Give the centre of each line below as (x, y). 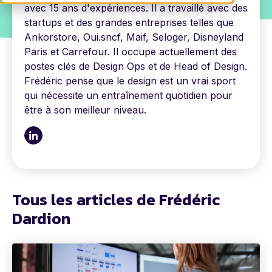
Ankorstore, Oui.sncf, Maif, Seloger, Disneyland (134, 37)
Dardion (41, 218)
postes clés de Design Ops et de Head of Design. (136, 66)
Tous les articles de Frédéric (116, 199)
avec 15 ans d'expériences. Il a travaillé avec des (136, 8)
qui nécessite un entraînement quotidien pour (128, 95)
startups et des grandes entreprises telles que (129, 22)
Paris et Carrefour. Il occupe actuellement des (131, 52)
